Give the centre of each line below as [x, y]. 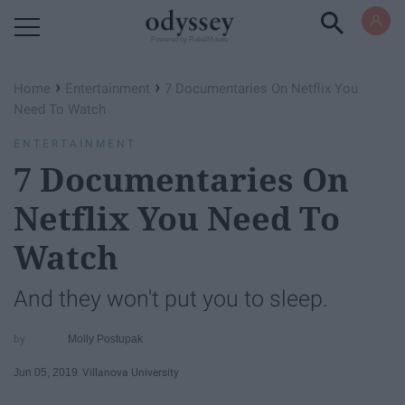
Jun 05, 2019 [46, 372]
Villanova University [131, 372]
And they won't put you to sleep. [171, 299]
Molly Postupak [106, 339]
